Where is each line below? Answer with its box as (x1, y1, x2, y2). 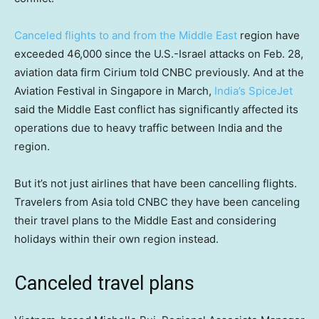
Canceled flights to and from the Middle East (14, 28, 237, 43)
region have (237, 28, 300, 43)
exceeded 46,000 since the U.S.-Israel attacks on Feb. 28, (14, 47, 303, 61)
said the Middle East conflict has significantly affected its (14, 103, 298, 117)
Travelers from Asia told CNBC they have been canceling (14, 195, 300, 209)
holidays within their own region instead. (14, 232, 219, 246)
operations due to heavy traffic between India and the (14, 121, 283, 135)
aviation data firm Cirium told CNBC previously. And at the (14, 66, 304, 80)
